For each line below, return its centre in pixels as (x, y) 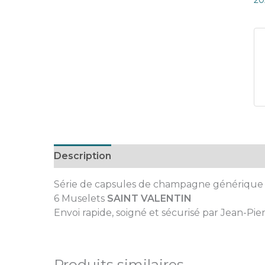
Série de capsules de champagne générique (158, 184)
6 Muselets (80, 198)
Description (82, 156)
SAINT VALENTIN (150, 198)
